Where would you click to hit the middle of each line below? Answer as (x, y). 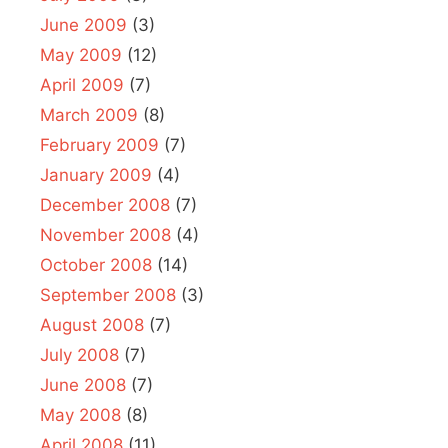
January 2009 (96, 174)
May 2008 (80, 414)
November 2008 (105, 234)
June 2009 (83, 24)
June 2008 (83, 384)
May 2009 (81, 54)
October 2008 (96, 264)
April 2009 (82, 84)
